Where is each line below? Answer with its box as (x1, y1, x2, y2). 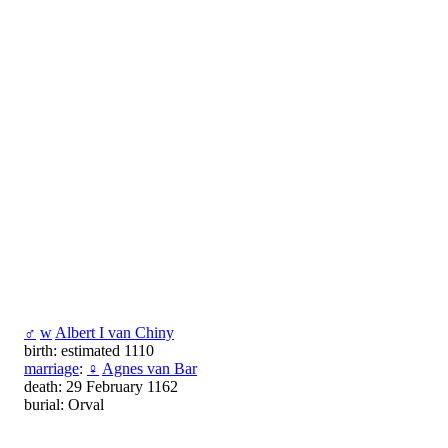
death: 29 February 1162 (24, 378, 178, 396)
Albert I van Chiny (55, 324, 174, 342)
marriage (24, 360, 79, 378)
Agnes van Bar (102, 360, 197, 378)
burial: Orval (24, 396, 104, 414)
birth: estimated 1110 (24, 342, 154, 360)
